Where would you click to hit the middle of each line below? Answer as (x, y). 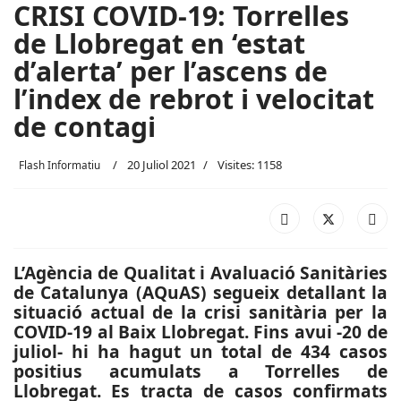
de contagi (85, 127)
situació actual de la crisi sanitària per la (200, 312)
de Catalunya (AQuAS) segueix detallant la (200, 292)
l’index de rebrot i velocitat (194, 99)
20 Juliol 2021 (162, 165)
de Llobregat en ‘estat (159, 43)
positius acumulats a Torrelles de (200, 371)
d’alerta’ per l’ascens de (171, 71)
